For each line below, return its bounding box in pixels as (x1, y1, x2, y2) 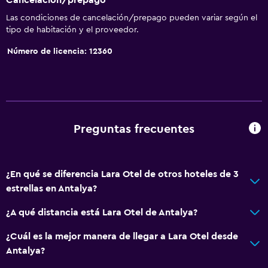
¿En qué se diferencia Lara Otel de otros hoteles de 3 (6, 169, 239, 179)
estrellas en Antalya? (6, 183, 97, 193)
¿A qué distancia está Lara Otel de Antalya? (6, 207, 197, 217)
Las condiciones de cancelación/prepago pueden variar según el (6, 13, 257, 22)
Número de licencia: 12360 (7, 47, 112, 56)
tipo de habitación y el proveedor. (6, 25, 139, 34)
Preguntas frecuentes (74, 123, 194, 136)
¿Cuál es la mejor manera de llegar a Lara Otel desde (6, 231, 238, 241)
